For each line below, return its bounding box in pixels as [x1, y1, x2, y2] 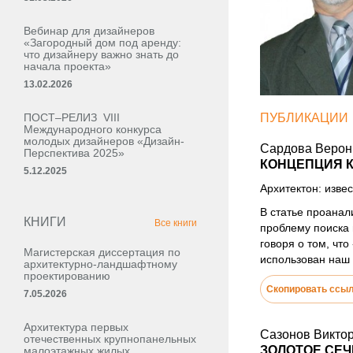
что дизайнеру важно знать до [24, 48, 179, 61]
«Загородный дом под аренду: [24, 36, 181, 49]
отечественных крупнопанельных [24, 333, 196, 345]
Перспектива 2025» [24, 147, 124, 159]
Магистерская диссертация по [24, 246, 180, 258]
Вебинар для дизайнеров [24, 24, 154, 37]
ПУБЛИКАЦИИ [260, 111, 348, 124]
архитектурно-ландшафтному [24, 258, 177, 270]
